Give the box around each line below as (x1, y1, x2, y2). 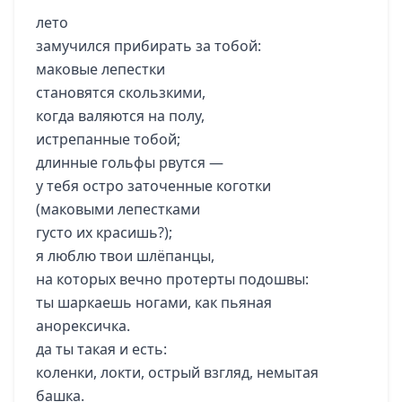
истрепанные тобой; (36, 129, 180, 149)
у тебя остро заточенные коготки (36, 176, 271, 196)
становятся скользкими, (36, 83, 205, 102)
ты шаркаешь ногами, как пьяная (36, 293, 272, 312)
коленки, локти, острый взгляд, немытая (36, 363, 319, 382)
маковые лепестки (36, 59, 165, 79)
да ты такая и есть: (36, 339, 167, 359)
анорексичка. (36, 316, 130, 336)
